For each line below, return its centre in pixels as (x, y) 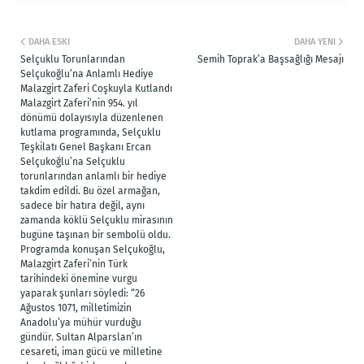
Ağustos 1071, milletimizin (76, 308)
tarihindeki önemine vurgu (79, 278)
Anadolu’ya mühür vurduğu (81, 322)
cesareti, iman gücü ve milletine (91, 351)
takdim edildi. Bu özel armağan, (90, 191)
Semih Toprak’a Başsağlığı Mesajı (271, 59)
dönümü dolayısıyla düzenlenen (92, 117)
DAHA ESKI (49, 41)
